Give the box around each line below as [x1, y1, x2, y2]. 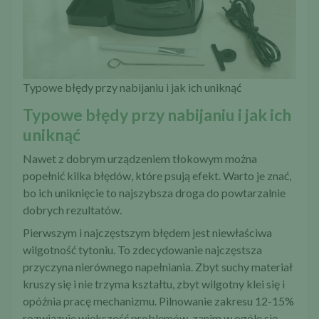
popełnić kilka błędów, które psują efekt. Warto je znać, [23, 169, 291, 183]
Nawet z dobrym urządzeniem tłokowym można [23, 152, 257, 166]
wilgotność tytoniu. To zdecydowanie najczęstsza [23, 243, 262, 257]
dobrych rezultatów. [23, 203, 122, 217]
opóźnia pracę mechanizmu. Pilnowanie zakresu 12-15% [23, 294, 294, 308]
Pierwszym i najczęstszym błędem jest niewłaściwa [23, 226, 272, 240]
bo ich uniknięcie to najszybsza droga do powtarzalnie [23, 186, 286, 200]
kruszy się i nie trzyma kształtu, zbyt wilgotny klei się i [23, 277, 285, 291]
